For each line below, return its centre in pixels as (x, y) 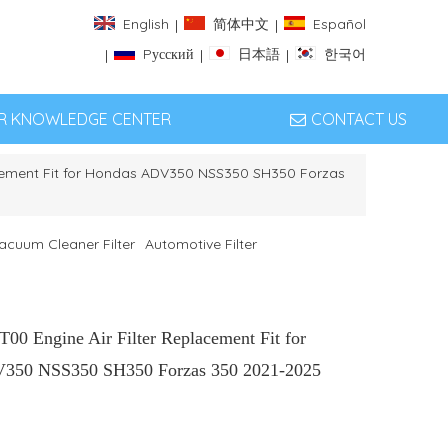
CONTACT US (358, 119)
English (146, 24)
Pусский (168, 54)
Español (339, 24)
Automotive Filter (201, 244)
